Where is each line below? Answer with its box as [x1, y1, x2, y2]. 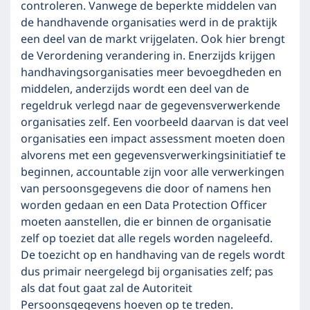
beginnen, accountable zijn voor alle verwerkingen [21, 163, 284, 181]
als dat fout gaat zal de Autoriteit [21, 280, 192, 298]
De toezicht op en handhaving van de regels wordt [21, 246, 285, 264]
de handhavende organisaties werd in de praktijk [21, 14, 277, 32]
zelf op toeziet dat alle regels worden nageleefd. [21, 230, 273, 248]
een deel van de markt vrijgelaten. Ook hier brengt [21, 30, 285, 48]
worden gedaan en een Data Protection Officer [21, 197, 267, 215]
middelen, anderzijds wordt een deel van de [21, 80, 249, 98]
